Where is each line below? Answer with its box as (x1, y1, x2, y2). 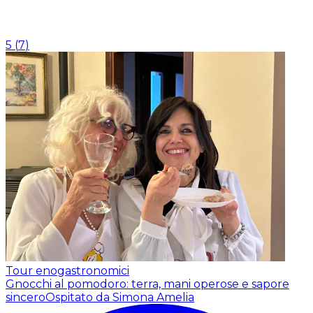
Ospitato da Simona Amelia (45, 290, 194, 304)
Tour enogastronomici (6, 263, 129, 277)
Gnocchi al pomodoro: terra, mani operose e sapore (6, 277, 289, 291)
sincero (6, 290, 45, 304)
